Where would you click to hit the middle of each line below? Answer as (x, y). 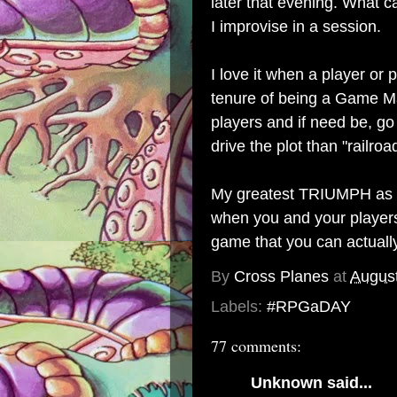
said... (347, 383)
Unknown (287, 383)
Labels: (239, 307)
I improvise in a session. (298, 27)
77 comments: (256, 346)
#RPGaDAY (309, 307)
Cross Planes (281, 277)
